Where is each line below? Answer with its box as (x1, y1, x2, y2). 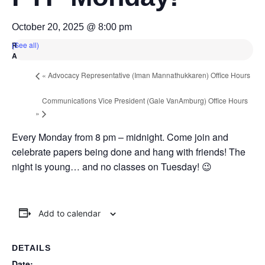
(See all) (12, 39, 39, 50)
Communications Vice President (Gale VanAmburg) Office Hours (42, 95, 248, 105)
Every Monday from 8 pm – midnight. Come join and (12, 130, 228, 144)
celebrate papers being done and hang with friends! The (12, 144, 245, 159)
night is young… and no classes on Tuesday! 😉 (12, 159, 212, 173)
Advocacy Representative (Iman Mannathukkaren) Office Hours (46, 70, 250, 80)
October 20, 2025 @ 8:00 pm (12, 21, 132, 32)
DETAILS (12, 243, 51, 253)
